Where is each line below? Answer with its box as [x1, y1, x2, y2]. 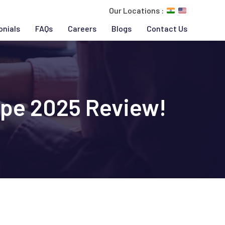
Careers [68, 24, 96, 33]
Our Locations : [108, 6, 164, 15]
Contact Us [147, 24, 187, 33]
